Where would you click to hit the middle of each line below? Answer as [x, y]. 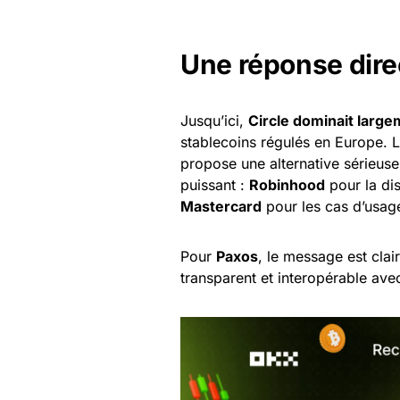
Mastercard [221, 206]
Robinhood [287, 184]
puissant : [215, 184]
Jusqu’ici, [214, 120]
